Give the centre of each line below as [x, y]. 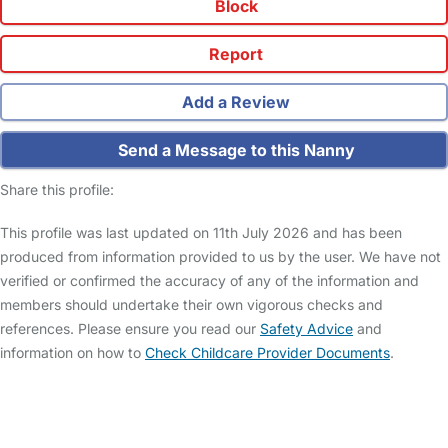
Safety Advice [306, 328]
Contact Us [131, 423]
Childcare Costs [365, 396]
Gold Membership [315, 423]
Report [234, 53]
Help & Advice [232, 396]
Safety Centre [108, 396]
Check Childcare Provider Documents [267, 352]
